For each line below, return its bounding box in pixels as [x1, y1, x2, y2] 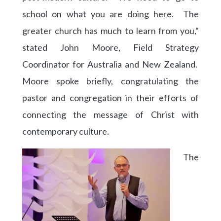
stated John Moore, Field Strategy [22, 41, 199, 53]
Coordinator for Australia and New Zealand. [22, 58, 199, 70]
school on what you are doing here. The [22, 8, 199, 19]
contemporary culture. [22, 125, 109, 137]
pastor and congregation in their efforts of [22, 92, 199, 103]
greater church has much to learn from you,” [22, 25, 199, 36]
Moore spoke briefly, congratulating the [22, 75, 199, 86]
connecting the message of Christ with [22, 109, 199, 120]
